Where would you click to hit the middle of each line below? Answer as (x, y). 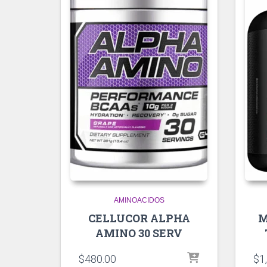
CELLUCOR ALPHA (139, 218)
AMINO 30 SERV (139, 233)
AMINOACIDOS (139, 200)
